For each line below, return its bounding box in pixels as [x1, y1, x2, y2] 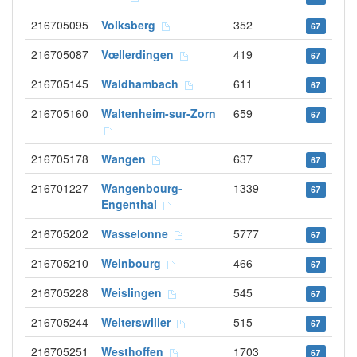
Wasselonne [101, 226, 175, 241]
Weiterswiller [101, 314, 177, 330]
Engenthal [101, 196, 163, 212]
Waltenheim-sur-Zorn [101, 105, 216, 121]
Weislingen [101, 284, 168, 300]
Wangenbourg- [101, 180, 182, 196]
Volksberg [101, 17, 162, 33]
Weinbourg [101, 255, 167, 271]
